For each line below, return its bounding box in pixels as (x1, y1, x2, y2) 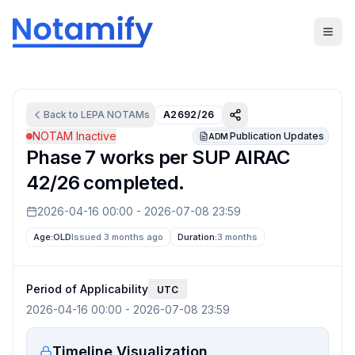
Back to (44, 109, 81, 120)
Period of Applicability (26, 281, 148, 296)
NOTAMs (105, 109, 150, 120)
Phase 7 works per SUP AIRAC (26, 146, 290, 169)
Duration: (177, 231, 218, 242)
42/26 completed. (26, 171, 185, 194)
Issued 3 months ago (71, 231, 164, 242)
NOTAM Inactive (32, 129, 116, 143)
